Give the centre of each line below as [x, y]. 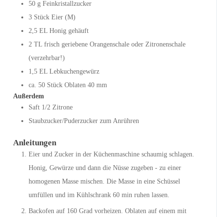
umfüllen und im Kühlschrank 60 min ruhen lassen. [99, 195]
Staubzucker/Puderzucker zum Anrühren [84, 121]
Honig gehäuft [69, 31]
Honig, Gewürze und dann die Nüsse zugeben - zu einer [105, 168]
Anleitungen [34, 142]
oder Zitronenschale [158, 44]
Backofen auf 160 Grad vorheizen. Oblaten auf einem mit [107, 211]
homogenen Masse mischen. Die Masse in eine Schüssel [104, 181]
